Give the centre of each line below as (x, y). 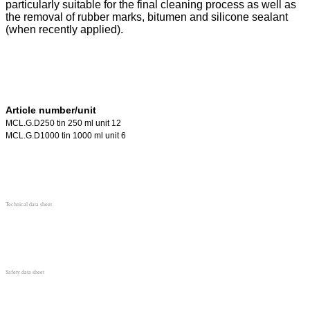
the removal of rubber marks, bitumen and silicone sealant (147, 17)
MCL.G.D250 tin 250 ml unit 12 (63, 123)
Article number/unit (51, 110)
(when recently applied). (64, 29)
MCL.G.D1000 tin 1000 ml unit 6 (66, 136)
